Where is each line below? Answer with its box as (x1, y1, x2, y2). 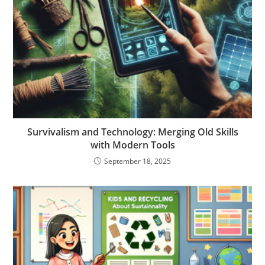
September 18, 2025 (104, 156, 171, 166)
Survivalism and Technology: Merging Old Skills (27, 125, 238, 138)
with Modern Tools (90, 138, 175, 151)
